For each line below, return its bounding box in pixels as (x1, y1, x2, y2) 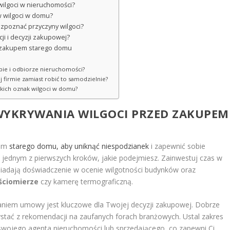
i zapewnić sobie (149, 141, 206, 151)
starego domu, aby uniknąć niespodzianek (9, 141, 149, 151)
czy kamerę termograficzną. (39, 176, 133, 186)
